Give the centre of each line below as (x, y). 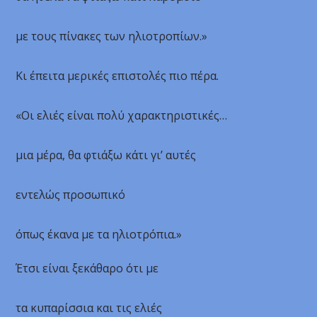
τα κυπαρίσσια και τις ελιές (89, 308)
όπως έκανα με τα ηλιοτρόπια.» (99, 234)
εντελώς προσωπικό (71, 195)
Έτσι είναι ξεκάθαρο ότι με (87, 268)
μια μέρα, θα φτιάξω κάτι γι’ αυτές (106, 155)
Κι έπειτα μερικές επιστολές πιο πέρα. (117, 76)
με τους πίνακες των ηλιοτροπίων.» (112, 36)
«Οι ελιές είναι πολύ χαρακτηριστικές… (122, 115)
